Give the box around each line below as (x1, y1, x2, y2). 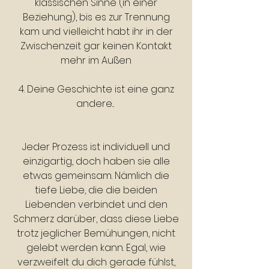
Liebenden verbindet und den (25, 198, 168, 211)
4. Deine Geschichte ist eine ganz (18, 82, 174, 96)
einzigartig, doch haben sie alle (22, 154, 170, 168)
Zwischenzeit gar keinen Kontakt (20, 39, 172, 53)
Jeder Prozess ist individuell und (22, 140, 170, 154)
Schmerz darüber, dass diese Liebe (13, 212, 179, 226)
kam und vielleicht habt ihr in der (19, 25, 173, 38)
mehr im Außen (61, 53, 131, 67)
